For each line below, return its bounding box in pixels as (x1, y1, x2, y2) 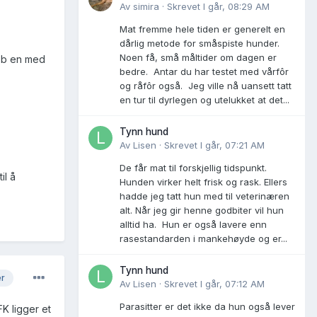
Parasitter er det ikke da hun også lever (120, 300, 295, 312)
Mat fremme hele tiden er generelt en (120, 23, 285, 35)
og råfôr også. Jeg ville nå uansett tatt (120, 79, 292, 91)
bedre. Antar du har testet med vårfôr (120, 65, 289, 77)
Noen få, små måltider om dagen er (120, 51, 277, 63)
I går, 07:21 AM (200, 139, 265, 151)
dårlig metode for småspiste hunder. (120, 37, 279, 49)
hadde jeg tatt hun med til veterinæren (120, 190, 289, 202)
